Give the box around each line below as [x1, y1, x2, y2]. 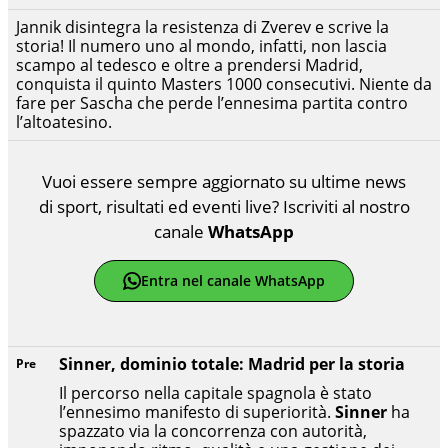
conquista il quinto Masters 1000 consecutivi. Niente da [16, 72, 432, 95]
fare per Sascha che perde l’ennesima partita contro [16, 91, 408, 114]
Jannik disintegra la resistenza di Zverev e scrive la [16, 15, 389, 38]
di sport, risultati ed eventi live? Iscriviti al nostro [38, 194, 410, 218]
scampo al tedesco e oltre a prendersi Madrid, [16, 53, 363, 76]
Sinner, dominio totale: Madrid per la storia [59, 352, 405, 375]
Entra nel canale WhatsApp [140, 270, 325, 290]
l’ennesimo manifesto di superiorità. [59, 400, 335, 423]
